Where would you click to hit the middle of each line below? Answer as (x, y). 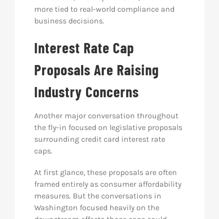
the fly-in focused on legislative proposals (108, 127)
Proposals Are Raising (96, 69)
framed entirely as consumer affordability (108, 184)
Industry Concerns (86, 91)
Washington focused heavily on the (97, 208)
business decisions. (69, 21)
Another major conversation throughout (106, 116)
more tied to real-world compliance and (104, 9)
